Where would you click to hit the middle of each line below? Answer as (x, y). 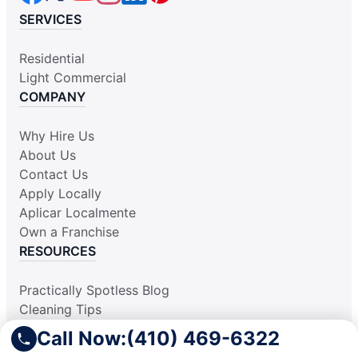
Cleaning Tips (60, 310)
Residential (52, 59)
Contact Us (54, 175)
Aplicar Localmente (78, 213)
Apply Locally (60, 194)
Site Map (46, 348)
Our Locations (62, 329)
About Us (48, 155)
